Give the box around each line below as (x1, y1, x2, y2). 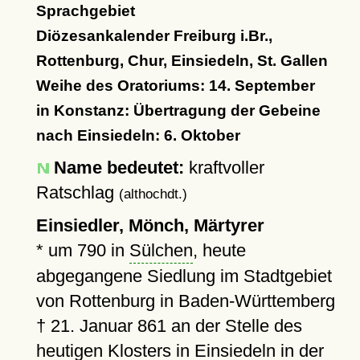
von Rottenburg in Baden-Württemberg (35, 291, 335, 311)
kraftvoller (183, 157, 264, 178)
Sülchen (129, 240, 193, 260)
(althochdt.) (118, 186, 187, 201)
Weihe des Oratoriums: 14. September (35, 77, 315, 94)
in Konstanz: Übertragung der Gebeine (35, 102, 321, 119)
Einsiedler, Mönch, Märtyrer (35, 215, 264, 235)
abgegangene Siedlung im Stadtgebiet (35, 266, 332, 286)
